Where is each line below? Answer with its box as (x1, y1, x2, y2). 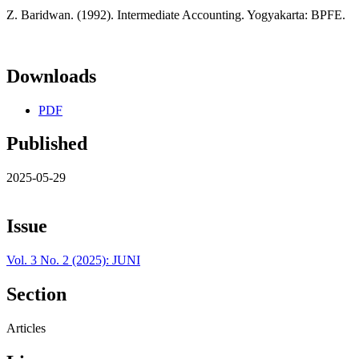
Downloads (6, 65, 96, 87)
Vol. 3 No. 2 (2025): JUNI (6, 253, 140, 268)
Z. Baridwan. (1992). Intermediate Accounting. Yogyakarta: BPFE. (6, 7, 345, 22)
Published (6, 133, 87, 155)
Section (6, 284, 67, 305)
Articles (6, 321, 46, 335)
